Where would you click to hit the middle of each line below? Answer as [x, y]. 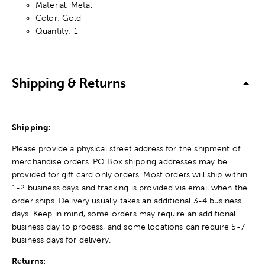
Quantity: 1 [57, 30]
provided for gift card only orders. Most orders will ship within [130, 174]
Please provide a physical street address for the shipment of [126, 148]
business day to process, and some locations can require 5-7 [128, 226]
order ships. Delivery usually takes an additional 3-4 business [127, 200]
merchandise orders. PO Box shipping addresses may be [119, 161]
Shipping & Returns [69, 83]
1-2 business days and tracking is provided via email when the [130, 187]
